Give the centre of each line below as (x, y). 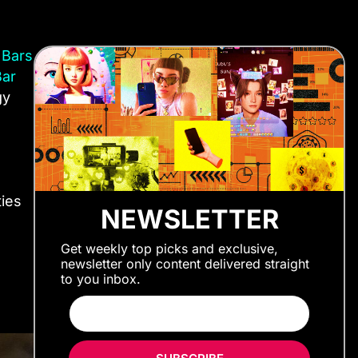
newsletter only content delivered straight (185, 263)
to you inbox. (101, 278)
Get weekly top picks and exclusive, (169, 248)
